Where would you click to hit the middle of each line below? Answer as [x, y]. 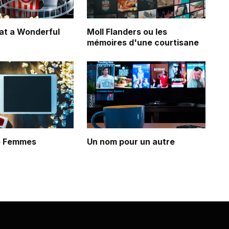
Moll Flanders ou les [127, 32]
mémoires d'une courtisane [143, 43]
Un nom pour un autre [131, 141]
